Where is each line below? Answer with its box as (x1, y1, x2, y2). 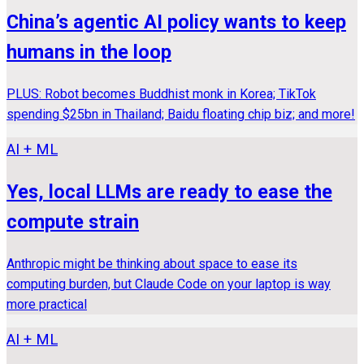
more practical (6, 296, 87, 312)
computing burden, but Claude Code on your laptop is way (6, 275, 331, 292)
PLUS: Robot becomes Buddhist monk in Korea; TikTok (6, 85, 316, 102)
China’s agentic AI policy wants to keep (6, 11, 346, 34)
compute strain (6, 210, 139, 234)
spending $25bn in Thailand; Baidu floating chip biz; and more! (6, 106, 355, 122)
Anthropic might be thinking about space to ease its (6, 255, 297, 271)
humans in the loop (6, 41, 171, 64)
